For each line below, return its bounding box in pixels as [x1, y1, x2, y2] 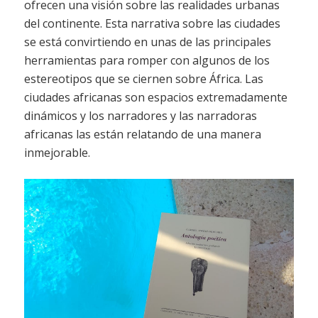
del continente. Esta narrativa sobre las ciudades [23, 16, 280, 32]
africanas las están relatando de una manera [23, 126, 261, 143]
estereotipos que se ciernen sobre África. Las [23, 71, 263, 87]
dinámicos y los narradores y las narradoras [23, 108, 257, 124]
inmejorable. [23, 145, 90, 161]
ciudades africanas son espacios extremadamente [23, 89, 287, 106]
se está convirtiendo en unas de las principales [23, 34, 271, 50]
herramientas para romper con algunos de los [23, 53, 270, 69]
